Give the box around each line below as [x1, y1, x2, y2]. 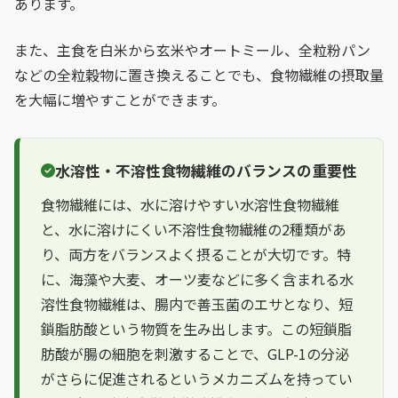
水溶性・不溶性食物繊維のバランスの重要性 [55, 159, 357, 181]
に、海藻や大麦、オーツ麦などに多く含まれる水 [41, 267, 354, 290]
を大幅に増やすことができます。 [14, 88, 226, 110]
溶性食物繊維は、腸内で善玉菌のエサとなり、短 [41, 292, 353, 314]
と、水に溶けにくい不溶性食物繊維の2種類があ [41, 218, 346, 240]
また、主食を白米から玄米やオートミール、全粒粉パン [14, 38, 370, 60]
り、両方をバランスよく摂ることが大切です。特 [41, 243, 351, 265]
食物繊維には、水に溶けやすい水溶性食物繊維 [41, 193, 339, 215]
